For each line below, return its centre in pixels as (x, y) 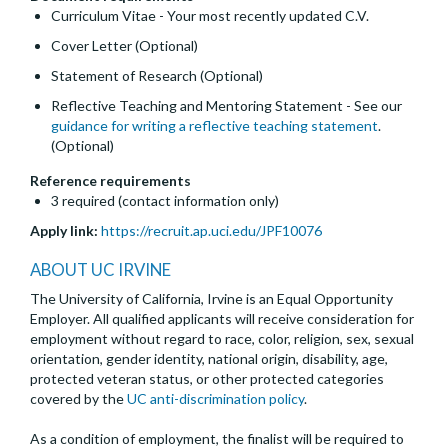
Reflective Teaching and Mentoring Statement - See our (226, 106)
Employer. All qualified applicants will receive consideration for (222, 319)
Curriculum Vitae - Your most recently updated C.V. (210, 16)
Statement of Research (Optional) (157, 76)
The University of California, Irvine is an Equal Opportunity (211, 299)
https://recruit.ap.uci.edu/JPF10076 (211, 231)
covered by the (78, 399)
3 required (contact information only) (165, 201)
